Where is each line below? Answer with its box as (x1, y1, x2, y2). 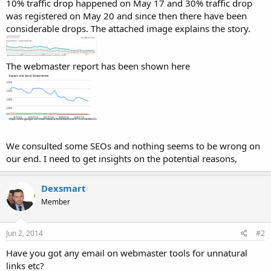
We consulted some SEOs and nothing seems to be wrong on (6, 140, 260, 152)
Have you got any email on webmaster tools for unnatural (6, 246, 247, 259)
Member (41, 197, 70, 207)
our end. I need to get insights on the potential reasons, (6, 152, 237, 165)
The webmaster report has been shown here (6, 60, 190, 73)
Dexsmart (41, 182, 86, 195)
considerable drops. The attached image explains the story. (6, 22, 250, 35)
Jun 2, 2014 (6, 227, 43, 238)
